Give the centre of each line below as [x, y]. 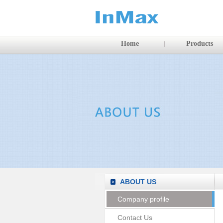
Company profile [143, 199]
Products [200, 44]
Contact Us [135, 218]
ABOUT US [138, 182]
